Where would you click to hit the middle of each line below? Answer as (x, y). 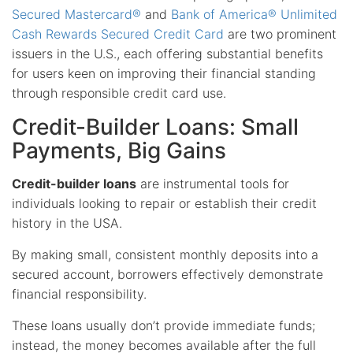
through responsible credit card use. (119, 93)
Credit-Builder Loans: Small (155, 126)
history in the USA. (67, 223)
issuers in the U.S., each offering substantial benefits (167, 53)
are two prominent (280, 33)
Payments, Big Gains (119, 150)
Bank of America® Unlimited (254, 14)
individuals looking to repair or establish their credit (164, 203)
